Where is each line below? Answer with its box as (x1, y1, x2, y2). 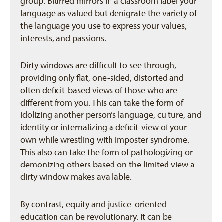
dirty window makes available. (20, 171, 132, 182)
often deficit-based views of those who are (20, 85, 177, 96)
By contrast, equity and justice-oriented (20, 199, 166, 210)
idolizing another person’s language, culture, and (20, 110, 202, 120)
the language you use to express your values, (20, 20, 187, 31)
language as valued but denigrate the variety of (20, 8, 197, 19)
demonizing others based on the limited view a (20, 159, 195, 170)
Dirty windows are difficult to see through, (20, 60, 176, 71)
